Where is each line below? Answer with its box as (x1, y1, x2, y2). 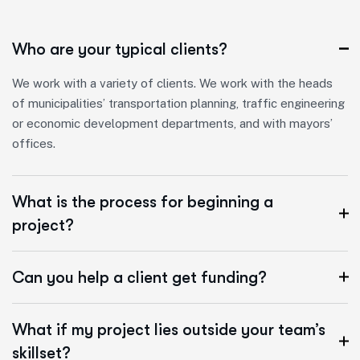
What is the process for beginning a (12, 192, 273, 211)
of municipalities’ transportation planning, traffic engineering (12, 96, 345, 110)
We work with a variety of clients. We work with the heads (12, 76, 333, 90)
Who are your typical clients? (12, 39, 227, 59)
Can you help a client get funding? (12, 268, 267, 287)
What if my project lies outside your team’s (12, 320, 325, 339)
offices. (12, 136, 55, 150)
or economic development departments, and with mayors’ (12, 116, 333, 130)
